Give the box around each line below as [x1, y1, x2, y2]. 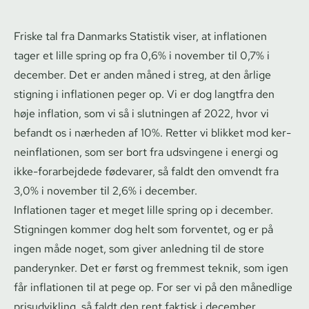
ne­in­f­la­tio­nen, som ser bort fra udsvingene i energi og [14, 144, 278, 159]
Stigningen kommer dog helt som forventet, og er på [14, 221, 273, 237]
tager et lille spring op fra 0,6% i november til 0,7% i [14, 48, 270, 63]
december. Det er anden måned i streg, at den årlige [14, 67, 271, 82]
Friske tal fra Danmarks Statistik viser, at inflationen [14, 28, 267, 43]
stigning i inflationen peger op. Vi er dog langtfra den [14, 86, 275, 101]
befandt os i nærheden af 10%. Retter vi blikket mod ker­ [14, 125, 291, 140]
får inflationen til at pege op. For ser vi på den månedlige [14, 279, 292, 295]
